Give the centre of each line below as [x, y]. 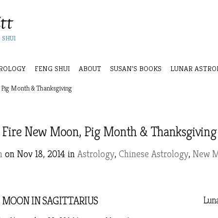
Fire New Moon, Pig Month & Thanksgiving [109, 132]
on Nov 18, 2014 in [40, 154]
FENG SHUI [52, 68]
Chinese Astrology [154, 154]
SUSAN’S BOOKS [136, 68]
